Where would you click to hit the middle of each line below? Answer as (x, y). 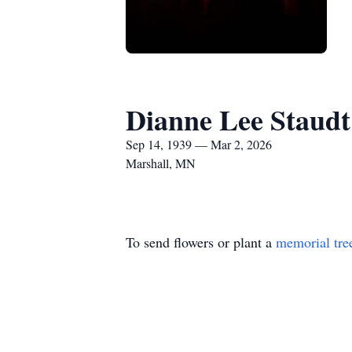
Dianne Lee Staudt (238, 119)
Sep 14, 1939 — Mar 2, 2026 (199, 144)
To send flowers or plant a (201, 242)
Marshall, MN (161, 163)
